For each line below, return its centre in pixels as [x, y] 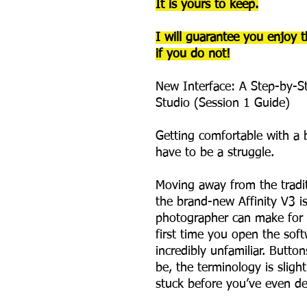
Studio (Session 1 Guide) [223, 103]
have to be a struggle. [215, 153]
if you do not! [193, 54]
